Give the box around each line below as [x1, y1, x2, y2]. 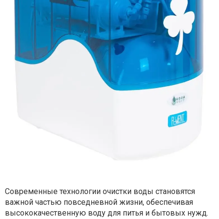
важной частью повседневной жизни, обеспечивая [5, 197, 193, 207]
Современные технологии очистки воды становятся [5, 186, 195, 196]
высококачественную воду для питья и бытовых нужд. [5, 208, 208, 218]
